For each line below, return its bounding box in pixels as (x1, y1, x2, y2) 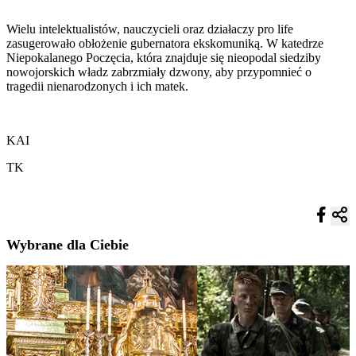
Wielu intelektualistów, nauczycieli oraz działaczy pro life (6, 21, 293, 36)
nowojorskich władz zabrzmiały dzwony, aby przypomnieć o (6, 64, 311, 79)
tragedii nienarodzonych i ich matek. (6, 79, 188, 93)
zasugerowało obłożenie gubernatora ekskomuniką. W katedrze (6, 36, 323, 50)
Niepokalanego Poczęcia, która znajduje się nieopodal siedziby (6, 50, 321, 64)
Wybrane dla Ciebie (6, 237, 129, 253)
